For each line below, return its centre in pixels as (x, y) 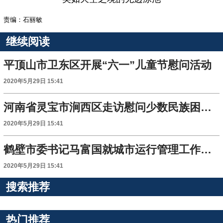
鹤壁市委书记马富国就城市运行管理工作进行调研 (206, 149)
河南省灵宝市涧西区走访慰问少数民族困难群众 (206, 107)
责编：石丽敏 (23, 19)
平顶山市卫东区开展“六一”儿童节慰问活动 (108, 65)
